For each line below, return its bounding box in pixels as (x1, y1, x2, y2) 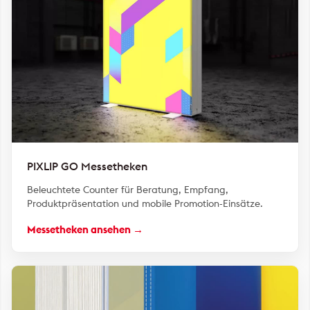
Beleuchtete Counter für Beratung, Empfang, (27, 183, 228, 196)
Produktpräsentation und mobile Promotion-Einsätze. (27, 197, 263, 210)
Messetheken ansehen (27, 223, 131, 236)
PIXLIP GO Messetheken (27, 159, 147, 173)
